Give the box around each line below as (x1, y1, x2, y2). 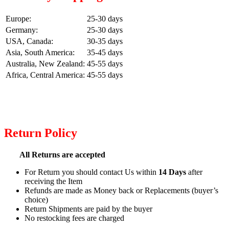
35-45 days (87, 48, 123, 57)
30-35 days (87, 37, 123, 46)
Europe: (6, 14, 31, 24)
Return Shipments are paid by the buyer (25, 204, 152, 214)
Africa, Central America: (6, 71, 85, 80)
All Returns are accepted (19, 150, 105, 159)
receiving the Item (25, 177, 82, 186)
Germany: (6, 26, 38, 35)
